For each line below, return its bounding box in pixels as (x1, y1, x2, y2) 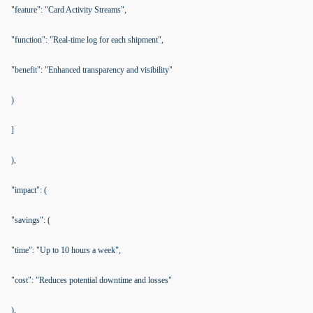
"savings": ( (11, 215, 50, 225)
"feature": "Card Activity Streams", (11, 5, 126, 15)
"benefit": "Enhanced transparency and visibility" (11, 65, 173, 75)
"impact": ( (11, 185, 47, 195)
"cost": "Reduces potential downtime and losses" (11, 275, 172, 285)
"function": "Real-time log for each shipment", (11, 35, 163, 45)
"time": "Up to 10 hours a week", (11, 245, 121, 255)
